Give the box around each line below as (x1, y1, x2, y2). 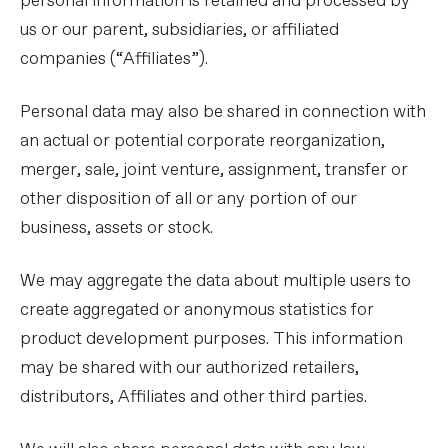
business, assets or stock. (20, 217, 213, 240)
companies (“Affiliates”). (20, 48, 208, 71)
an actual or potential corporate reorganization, (20, 130, 385, 153)
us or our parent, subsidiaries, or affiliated (20, 19, 339, 42)
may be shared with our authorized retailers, (20, 357, 359, 380)
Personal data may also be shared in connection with (20, 101, 426, 124)
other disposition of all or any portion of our (20, 188, 357, 211)
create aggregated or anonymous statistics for (20, 299, 374, 322)
